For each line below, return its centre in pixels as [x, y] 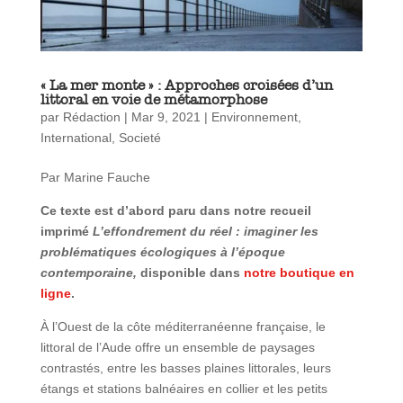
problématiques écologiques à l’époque [162, 252]
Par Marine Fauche [95, 178]
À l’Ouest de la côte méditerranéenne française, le [183, 327]
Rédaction [91, 117]
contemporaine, [88, 273]
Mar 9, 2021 [166, 117]
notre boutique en [299, 273]
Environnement [254, 117]
